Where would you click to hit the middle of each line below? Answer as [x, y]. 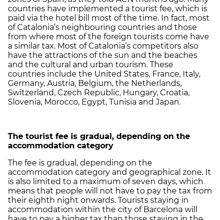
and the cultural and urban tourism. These [91, 65]
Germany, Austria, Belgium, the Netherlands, [95, 83]
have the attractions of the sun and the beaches [103, 55]
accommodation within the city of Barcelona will [103, 210]
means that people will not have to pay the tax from [110, 191]
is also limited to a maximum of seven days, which [106, 182]
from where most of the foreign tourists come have [109, 37]
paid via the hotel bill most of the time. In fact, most [109, 18]
